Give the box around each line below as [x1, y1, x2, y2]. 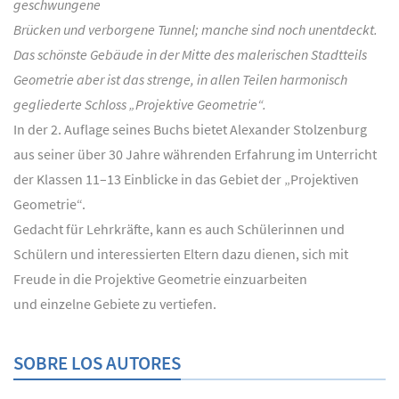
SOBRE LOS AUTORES [13, 350, 181, 375]
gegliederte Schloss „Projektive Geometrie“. [13, 94, 266, 113]
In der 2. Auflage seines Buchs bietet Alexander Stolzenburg [13, 119, 367, 138]
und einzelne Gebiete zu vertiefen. [13, 294, 216, 313]
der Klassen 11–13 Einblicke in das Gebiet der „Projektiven [13, 169, 359, 188]
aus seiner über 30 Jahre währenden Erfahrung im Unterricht [13, 144, 377, 163]
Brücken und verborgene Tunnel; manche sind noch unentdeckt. [13, 20, 378, 38]
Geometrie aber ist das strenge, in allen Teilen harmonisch [13, 69, 347, 88]
